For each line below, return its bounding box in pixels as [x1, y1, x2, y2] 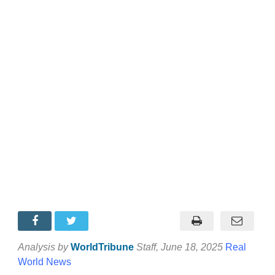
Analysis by [18, 241, 68, 252]
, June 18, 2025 [156, 241, 225, 252]
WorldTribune [71, 241, 134, 252]
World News [18, 256, 71, 267]
